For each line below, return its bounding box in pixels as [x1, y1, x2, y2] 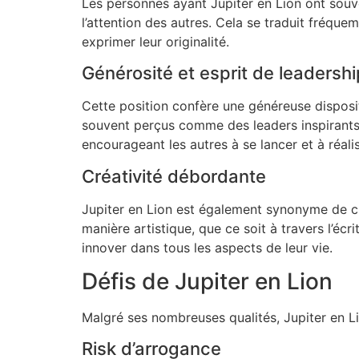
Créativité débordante [82, 165, 266, 187]
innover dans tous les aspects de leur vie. [82, 239, 333, 256]
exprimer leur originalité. [82, 33, 229, 50]
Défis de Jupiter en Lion [82, 267, 333, 295]
